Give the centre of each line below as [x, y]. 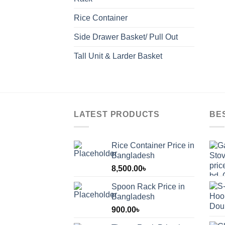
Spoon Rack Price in [148, 186]
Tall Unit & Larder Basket [118, 56]
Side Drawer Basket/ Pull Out [126, 37]
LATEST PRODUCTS [117, 114]
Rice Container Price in [153, 145]
